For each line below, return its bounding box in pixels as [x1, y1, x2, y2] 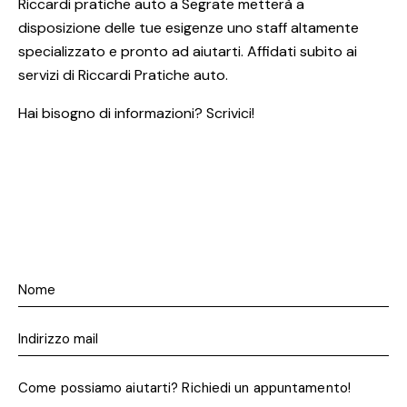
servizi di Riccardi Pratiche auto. [18, 65, 228, 85]
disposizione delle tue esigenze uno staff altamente [18, 18, 359, 38]
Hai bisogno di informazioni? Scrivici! [18, 104, 254, 124]
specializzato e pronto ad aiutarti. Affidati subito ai [18, 42, 357, 62]
